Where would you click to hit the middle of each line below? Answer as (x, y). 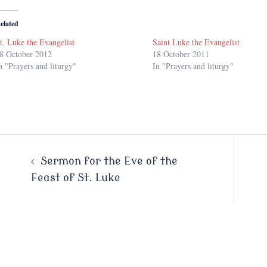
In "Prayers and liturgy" (193, 66)
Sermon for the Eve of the (109, 161)
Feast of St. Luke (75, 178)
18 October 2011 (181, 54)
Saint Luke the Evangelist (196, 42)
